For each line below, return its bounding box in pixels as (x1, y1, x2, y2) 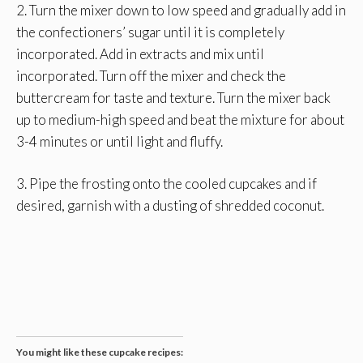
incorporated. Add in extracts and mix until (16, 45, 264, 62)
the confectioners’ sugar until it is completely (16, 23, 284, 41)
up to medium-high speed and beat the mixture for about (16, 110, 344, 128)
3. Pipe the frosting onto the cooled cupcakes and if (16, 175, 317, 193)
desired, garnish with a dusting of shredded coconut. (16, 197, 324, 215)
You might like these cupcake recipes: (16, 345, 183, 358)
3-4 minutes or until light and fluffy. (16, 132, 223, 150)
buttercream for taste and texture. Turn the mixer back (16, 88, 331, 106)
